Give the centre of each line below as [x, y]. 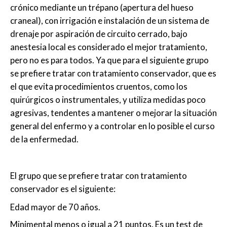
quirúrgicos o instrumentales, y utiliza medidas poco [108, 100]
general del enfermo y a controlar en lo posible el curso [112, 126]
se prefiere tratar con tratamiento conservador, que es [113, 73]
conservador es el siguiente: [63, 189]
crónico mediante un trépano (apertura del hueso [102, 8]
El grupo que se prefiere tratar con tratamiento [99, 176]
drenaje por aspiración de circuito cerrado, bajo [99, 34]
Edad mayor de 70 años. [55, 207]
